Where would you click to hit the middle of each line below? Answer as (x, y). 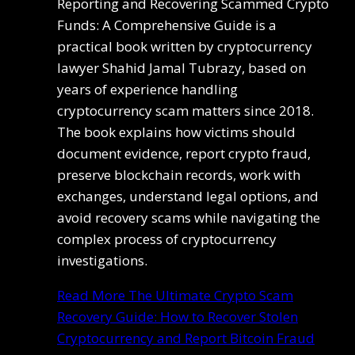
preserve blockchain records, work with (179, 174)
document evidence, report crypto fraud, (184, 153)
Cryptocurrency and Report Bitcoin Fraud (186, 338)
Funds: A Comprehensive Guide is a (167, 25)
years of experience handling (147, 89)
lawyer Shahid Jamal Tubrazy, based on (181, 67)
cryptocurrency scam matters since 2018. (185, 110)
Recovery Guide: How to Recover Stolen (177, 316)
